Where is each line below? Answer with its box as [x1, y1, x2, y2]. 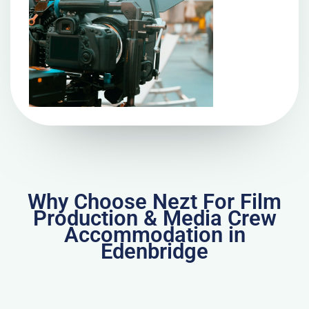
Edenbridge [101, 239, 208, 265]
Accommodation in [63, 222, 246, 248]
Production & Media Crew [32, 206, 277, 232]
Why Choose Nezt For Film [28, 189, 281, 215]
